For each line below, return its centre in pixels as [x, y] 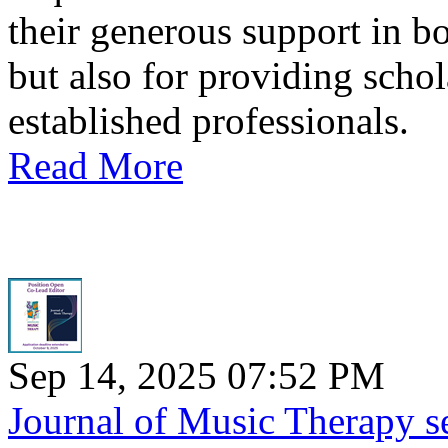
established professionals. [208, 121]
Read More [95, 166]
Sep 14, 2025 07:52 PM [196, 376]
